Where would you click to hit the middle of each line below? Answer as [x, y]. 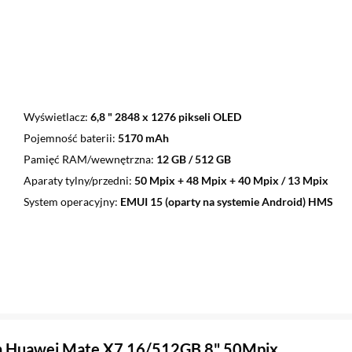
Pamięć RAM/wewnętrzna [87, 159]
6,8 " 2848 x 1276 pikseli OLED [165, 117]
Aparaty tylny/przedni [76, 181]
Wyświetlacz [54, 117]
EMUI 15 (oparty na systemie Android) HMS [226, 202]
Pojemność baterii [68, 138]
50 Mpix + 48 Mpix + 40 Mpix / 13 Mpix [231, 181]
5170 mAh [143, 138]
